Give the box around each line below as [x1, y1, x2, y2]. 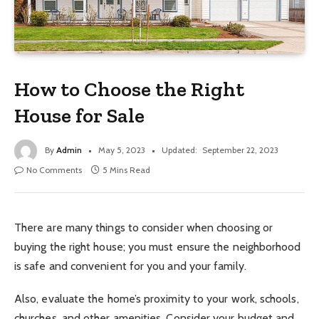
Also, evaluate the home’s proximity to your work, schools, [14, 292, 299, 306]
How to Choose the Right [14, 76, 245, 101]
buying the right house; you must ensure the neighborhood [14, 239, 301, 253]
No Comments [26, 164, 82, 175]
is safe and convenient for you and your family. [14, 258, 246, 273]
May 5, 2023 [98, 144, 145, 155]
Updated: [162, 144, 197, 155]
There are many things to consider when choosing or [14, 220, 273, 234]
